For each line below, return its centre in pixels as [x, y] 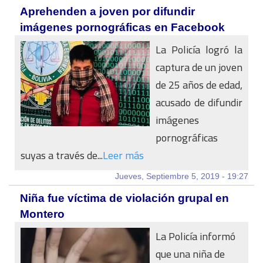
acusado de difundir [199, 102]
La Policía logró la [199, 50]
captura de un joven [199, 67]
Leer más [123, 155]
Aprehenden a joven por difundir [107, 11]
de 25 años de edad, [199, 85]
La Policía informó [195, 236]
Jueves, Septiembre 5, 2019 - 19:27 [182, 176]
